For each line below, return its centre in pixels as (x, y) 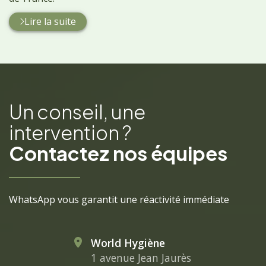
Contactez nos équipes (118, 153)
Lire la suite (50, 22)
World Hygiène (128, 243)
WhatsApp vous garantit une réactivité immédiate (119, 199)
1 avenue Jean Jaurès (141, 257)
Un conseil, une (77, 111)
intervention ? (70, 132)
